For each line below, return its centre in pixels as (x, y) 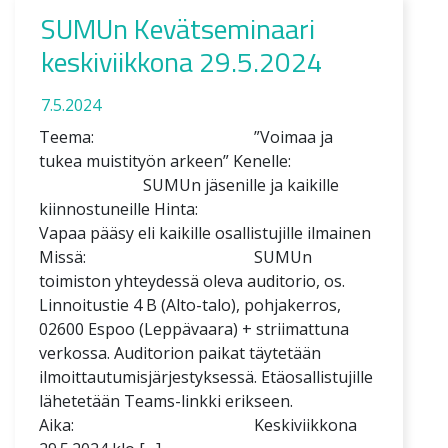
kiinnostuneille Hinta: (202, 208)
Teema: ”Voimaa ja (186, 136)
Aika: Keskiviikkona (198, 424)
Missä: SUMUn (175, 256)
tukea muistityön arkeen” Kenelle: (189, 160)
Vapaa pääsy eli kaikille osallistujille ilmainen (205, 232)
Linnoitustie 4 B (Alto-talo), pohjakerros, (190, 304)
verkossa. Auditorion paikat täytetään (180, 352)
